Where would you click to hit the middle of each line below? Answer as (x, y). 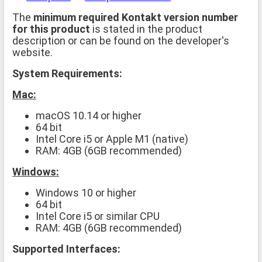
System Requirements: (67, 73)
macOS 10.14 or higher (89, 115)
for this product (51, 29)
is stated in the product (146, 29)
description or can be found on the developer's (121, 40)
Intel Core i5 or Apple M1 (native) (112, 139)
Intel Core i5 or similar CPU (98, 216)
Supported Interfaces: (66, 249)
